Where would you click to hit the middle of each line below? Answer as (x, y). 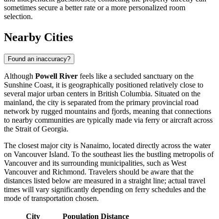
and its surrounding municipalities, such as (104, 163)
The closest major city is (42, 145)
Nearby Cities (38, 37)
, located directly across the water (160, 145)
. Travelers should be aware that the (139, 172)
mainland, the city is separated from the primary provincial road (101, 102)
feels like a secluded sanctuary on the (136, 76)
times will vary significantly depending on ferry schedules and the (105, 189)
